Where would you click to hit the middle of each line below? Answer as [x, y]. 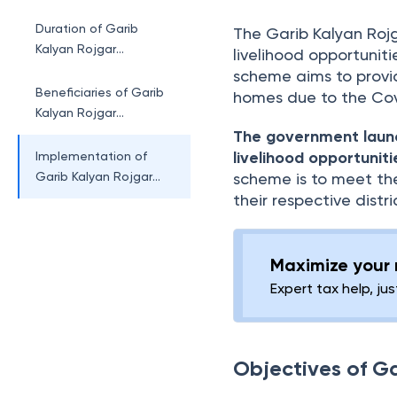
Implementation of [91, 156]
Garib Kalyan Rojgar [94, 176]
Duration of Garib [87, 28]
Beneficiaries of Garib [100, 92]
